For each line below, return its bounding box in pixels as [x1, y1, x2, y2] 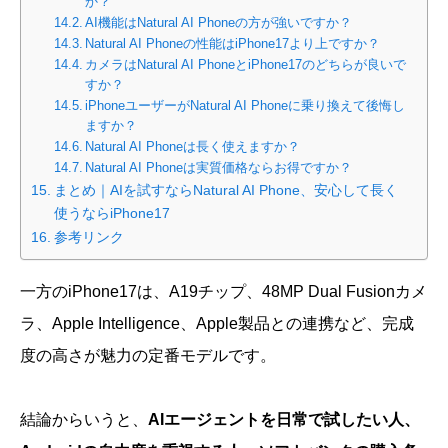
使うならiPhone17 [53, 205, 170, 222]
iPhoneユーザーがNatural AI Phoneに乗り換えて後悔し [85, 98, 406, 114]
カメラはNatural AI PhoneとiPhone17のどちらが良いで [85, 57, 407, 73]
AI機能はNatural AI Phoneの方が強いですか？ [85, 15, 353, 31]
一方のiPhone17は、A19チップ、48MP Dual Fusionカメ [20, 283, 427, 301]
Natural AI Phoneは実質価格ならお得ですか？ [85, 160, 353, 176]
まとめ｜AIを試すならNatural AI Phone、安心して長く [53, 182, 398, 199]
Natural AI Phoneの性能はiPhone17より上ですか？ [85, 36, 381, 52]
